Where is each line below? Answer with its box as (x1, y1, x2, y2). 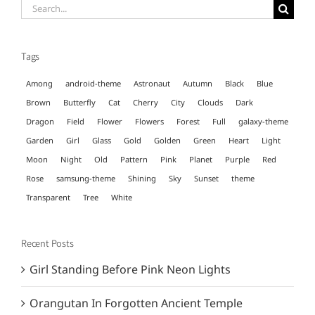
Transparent (26, 191, 70, 202)
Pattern (120, 153, 148, 165)
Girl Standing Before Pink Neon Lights (30, 262, 231, 278)
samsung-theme (56, 172, 115, 184)
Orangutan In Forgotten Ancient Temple (30, 295, 243, 311)
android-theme (65, 77, 121, 89)
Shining (128, 172, 156, 184)
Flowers (135, 115, 164, 127)
